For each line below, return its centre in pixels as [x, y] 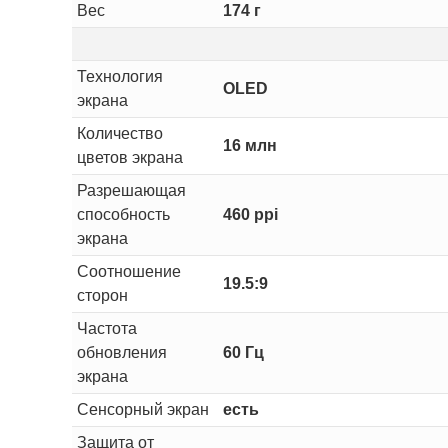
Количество [119, 133]
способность [123, 214]
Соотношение [128, 271]
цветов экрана [129, 157]
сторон [102, 295]
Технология [119, 76]
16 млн [249, 145]
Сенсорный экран [142, 409]
